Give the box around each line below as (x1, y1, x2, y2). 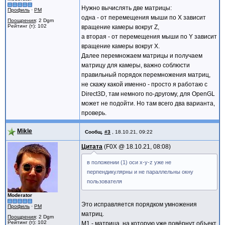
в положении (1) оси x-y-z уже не (87, 159, 171, 165)
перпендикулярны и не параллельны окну (87, 168, 193, 175)
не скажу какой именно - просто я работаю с (81, 80, 207, 88)
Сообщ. (85, 129, 103, 135)
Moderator (8, 192, 32, 198)
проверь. (81, 109, 106, 117)
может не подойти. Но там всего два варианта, (81, 99, 215, 107)
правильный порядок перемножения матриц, (81, 71, 210, 78)
